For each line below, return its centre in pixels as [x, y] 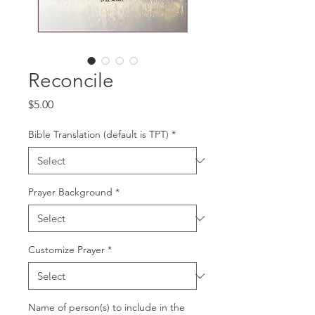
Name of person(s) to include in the [107, 307]
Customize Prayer [66, 250]
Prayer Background [70, 192]
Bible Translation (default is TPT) [98, 134]
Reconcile [71, 81]
